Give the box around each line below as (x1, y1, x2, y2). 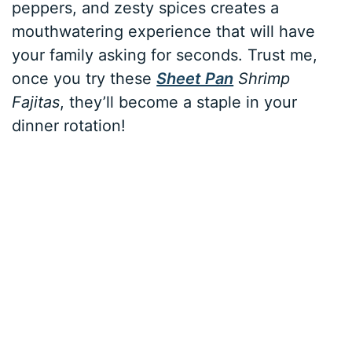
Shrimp (233, 69, 291, 89)
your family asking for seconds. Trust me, (12, 46, 318, 65)
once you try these (12, 69, 157, 89)
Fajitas (12, 93, 60, 112)
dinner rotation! (12, 116, 126, 136)
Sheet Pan (156, 69, 234, 89)
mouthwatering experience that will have (12, 22, 316, 42)
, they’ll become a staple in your (60, 93, 298, 112)
